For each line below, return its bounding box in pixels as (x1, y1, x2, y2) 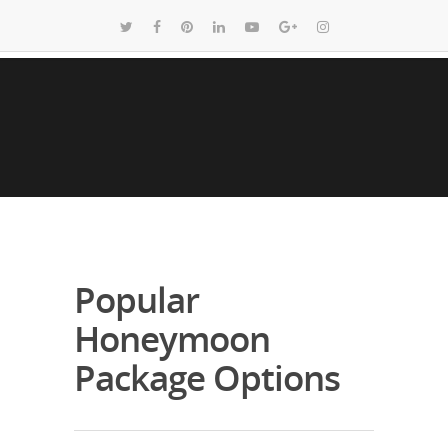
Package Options (74, 353, 340, 401)
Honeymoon (74, 314, 270, 362)
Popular (74, 275, 199, 323)
